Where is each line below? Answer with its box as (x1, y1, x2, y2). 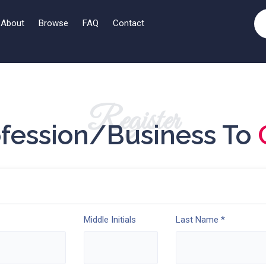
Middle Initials (84, 214, 137, 225)
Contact (113, 18, 144, 28)
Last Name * (175, 214, 225, 225)
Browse (39, 18, 68, 28)
